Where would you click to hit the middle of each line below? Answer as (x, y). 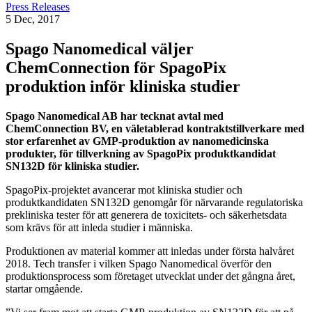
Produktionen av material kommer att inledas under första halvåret (150, 251)
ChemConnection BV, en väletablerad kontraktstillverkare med (155, 128)
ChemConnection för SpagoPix (116, 67)
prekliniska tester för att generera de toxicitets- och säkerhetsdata (146, 214)
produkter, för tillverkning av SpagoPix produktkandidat (141, 153)
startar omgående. (44, 288)
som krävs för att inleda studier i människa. (99, 227)
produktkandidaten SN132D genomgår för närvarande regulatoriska (154, 202)
